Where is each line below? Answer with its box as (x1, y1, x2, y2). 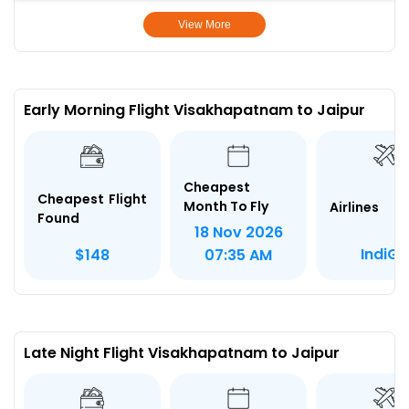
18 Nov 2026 (194, 221, 283, 243)
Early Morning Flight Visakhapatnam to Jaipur (24, 100, 365, 121)
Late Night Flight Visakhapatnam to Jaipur (24, 341, 340, 363)
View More (177, 18, 231, 31)
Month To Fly (184, 196, 268, 215)
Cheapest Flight (37, 189, 147, 208)
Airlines (330, 198, 379, 217)
